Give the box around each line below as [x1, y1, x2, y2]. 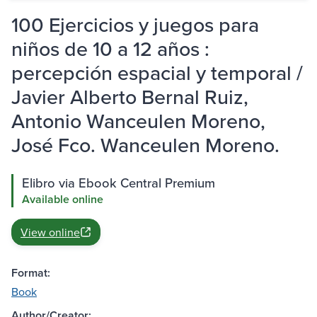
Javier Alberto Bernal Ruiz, [11, 82, 248, 112]
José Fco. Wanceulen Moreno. [11, 130, 279, 160]
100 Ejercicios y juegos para [11, 10, 259, 40]
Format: [11, 265, 50, 282]
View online [21, 224, 80, 241]
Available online [22, 191, 103, 208]
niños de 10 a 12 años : [11, 34, 209, 64]
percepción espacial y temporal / [11, 58, 303, 88]
